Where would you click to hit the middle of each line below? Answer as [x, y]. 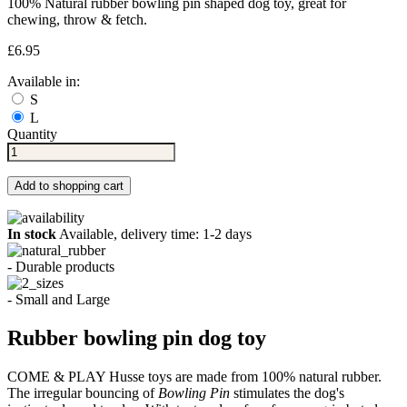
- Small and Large [59, 300]
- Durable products [61, 267]
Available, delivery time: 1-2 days [154, 234]
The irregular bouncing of [83, 393]
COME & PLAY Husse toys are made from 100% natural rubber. [194, 377]
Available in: [44, 82]
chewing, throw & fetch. [77, 20]
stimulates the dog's [289, 393]
